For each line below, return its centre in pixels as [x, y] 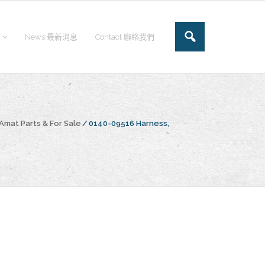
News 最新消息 [51, 37]
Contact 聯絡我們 [125, 37]
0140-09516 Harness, [129, 123]
